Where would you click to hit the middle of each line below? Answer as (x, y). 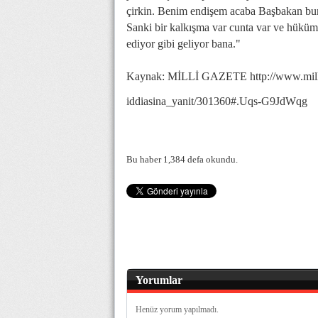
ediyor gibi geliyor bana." (183, 44)
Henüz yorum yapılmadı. (177, 309)
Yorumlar (159, 280)
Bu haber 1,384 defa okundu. (182, 159)
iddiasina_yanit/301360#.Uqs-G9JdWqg (217, 101)
